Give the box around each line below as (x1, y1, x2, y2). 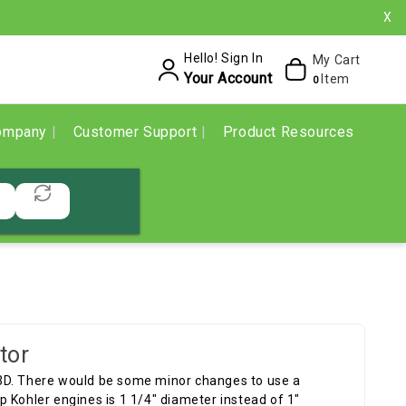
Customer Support (72, 123, 201, 140)
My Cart (312, 52, 361, 67)
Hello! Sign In (183, 51, 264, 65)
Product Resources (222, 123, 354, 140)
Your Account (183, 70, 273, 87)
